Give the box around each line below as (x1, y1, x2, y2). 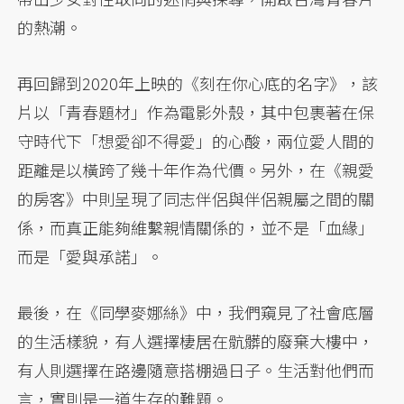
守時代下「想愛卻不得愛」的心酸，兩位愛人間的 (17, 128, 375, 152)
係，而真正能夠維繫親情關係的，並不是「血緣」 (17, 215, 375, 239)
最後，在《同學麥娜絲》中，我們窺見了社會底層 (17, 299, 375, 324)
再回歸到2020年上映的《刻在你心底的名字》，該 (17, 70, 379, 95)
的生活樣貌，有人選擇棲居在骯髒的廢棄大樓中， (17, 328, 375, 353)
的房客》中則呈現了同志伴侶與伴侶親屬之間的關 (17, 186, 375, 210)
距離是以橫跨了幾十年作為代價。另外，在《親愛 (17, 157, 375, 181)
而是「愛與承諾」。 (17, 243, 164, 268)
